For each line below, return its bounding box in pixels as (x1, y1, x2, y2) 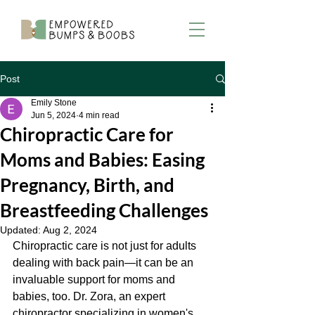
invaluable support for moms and (13, 274, 178, 285)
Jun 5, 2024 (31, 110, 76, 120)
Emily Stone (31, 98, 77, 108)
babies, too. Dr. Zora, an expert (13, 290, 168, 302)
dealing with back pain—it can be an (13, 257, 196, 269)
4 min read (79, 110, 120, 120)
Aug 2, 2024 (43, 224, 97, 236)
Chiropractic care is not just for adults (13, 240, 199, 252)
